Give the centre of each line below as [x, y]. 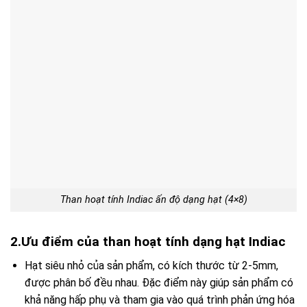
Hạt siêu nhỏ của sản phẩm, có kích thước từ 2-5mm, [151, 265]
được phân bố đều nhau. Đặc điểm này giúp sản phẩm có [159, 282]
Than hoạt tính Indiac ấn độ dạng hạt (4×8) [153, 200]
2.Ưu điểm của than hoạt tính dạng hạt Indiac [148, 242]
